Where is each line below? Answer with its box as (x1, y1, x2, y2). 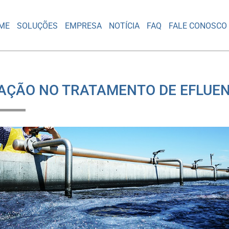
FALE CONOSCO (169, 20, 227, 31)
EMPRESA (65, 20, 102, 31)
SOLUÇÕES (17, 20, 58, 31)
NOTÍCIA (109, 20, 140, 31)
